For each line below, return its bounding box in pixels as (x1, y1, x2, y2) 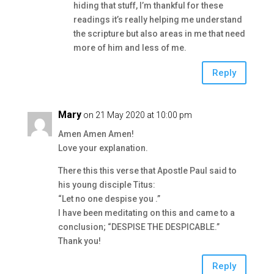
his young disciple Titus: (57, 180, 155, 190)
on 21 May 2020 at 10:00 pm (83, 110, 192, 120)
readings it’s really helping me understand (73, 15, 242, 24)
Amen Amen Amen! (57, 129, 134, 139)
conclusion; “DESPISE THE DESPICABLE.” (57, 222, 220, 232)
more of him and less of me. (73, 43, 187, 53)
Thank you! (57, 236, 101, 246)
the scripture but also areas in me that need (73, 29, 245, 39)
